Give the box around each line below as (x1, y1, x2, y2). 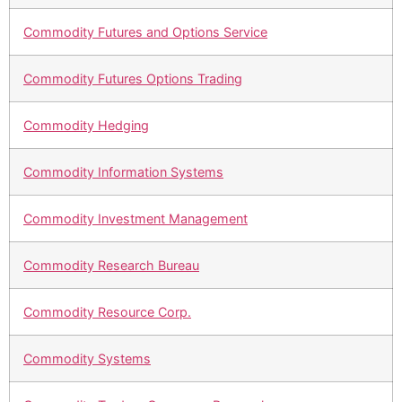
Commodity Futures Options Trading (23, 71, 242, 87)
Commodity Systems (23, 351, 151, 367)
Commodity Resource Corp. (23, 304, 191, 320)
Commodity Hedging (23, 118, 149, 134)
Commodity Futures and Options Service (23, 24, 267, 40)
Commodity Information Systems (23, 164, 223, 180)
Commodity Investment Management (23, 211, 248, 227)
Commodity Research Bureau (23, 258, 199, 274)
